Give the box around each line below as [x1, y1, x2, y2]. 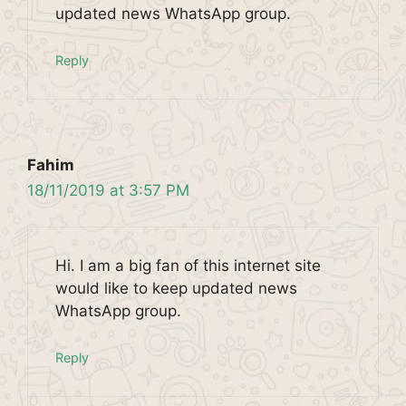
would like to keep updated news [55, 279, 297, 297]
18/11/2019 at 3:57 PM [27, 180, 189, 199]
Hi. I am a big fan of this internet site [55, 256, 321, 275]
